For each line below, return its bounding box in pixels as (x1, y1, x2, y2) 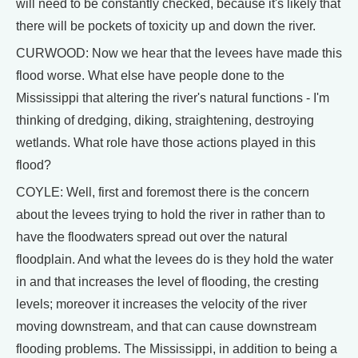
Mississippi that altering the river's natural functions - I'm (16, 91, 329, 105)
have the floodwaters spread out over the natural (16, 230, 288, 244)
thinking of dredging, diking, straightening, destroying (16, 113, 314, 127)
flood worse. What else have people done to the (16, 69, 284, 82)
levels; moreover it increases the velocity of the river (16, 297, 307, 311)
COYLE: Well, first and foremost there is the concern (16, 185, 309, 199)
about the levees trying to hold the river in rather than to (16, 208, 325, 221)
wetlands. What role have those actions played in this (16, 136, 316, 149)
